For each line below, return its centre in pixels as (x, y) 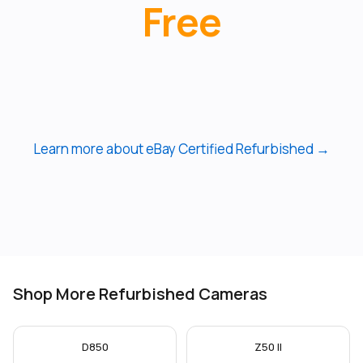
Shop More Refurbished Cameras (140, 294)
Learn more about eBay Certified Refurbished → (181, 149)
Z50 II (268, 347)
